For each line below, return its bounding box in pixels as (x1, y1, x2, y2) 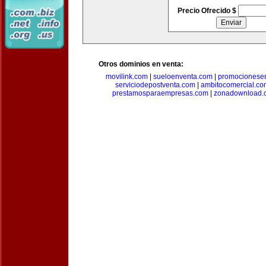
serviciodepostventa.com (115, 81, 195, 89)
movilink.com (106, 72, 148, 81)
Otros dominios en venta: (99, 60, 183, 68)
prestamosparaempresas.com (112, 89, 208, 97)
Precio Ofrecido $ (177, 7, 238, 15)
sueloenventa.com (153, 72, 213, 81)
